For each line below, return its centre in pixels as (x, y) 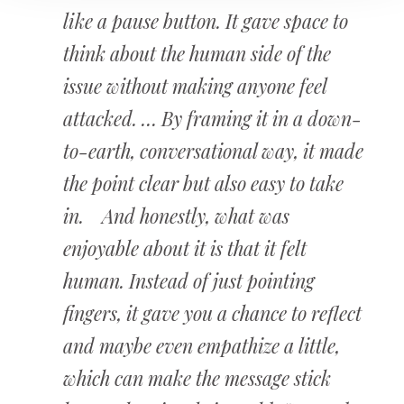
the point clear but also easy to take (203, 183)
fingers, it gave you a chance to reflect (212, 313)
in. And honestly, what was (176, 216)
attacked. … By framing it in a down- (212, 118)
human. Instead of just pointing (189, 280)
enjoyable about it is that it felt (185, 248)
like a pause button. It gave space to (206, 21)
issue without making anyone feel (195, 86)
